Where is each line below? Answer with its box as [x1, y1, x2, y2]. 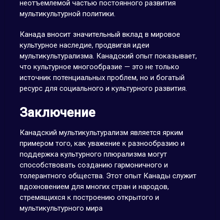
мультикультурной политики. [19, 9, 115, 18]
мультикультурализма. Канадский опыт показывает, [19, 52, 197, 60]
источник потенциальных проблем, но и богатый [19, 73, 185, 82]
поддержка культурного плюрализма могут [19, 150, 167, 159]
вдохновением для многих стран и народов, [19, 182, 169, 191]
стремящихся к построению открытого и [19, 193, 159, 202]
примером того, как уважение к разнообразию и [19, 139, 185, 148]
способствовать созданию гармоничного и [19, 161, 168, 169]
